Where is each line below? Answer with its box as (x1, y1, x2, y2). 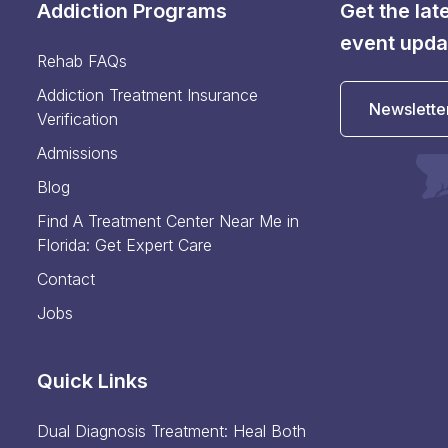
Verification (37, 109, 119, 130)
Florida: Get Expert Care (37, 235, 213, 256)
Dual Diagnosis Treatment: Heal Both (37, 421, 307, 442)
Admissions (37, 143, 119, 164)
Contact (37, 269, 96, 290)
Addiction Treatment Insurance (37, 85, 259, 106)
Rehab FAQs (37, 51, 128, 72)
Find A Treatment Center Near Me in (37, 211, 300, 232)
